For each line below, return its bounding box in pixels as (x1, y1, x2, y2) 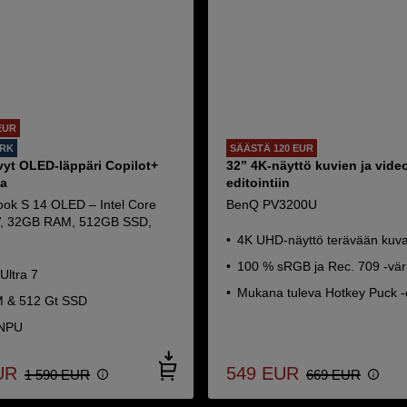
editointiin (226, 175, 291, 190)
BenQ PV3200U (226, 197, 318, 212)
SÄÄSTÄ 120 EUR (230, 143, 314, 154)
